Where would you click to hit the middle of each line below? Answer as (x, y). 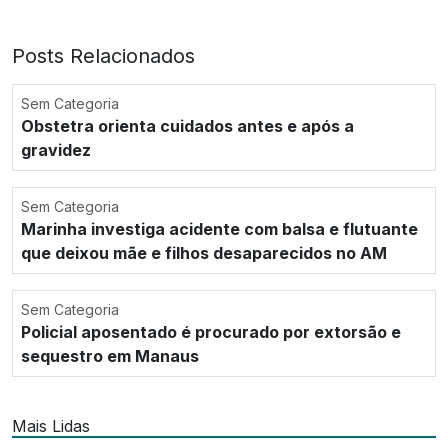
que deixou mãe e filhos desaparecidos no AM (204, 252)
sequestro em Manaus (110, 355)
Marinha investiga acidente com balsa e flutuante (219, 228)
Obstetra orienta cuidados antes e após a (187, 125)
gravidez (56, 149)
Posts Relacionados (103, 55)
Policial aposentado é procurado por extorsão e (211, 331)
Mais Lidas (51, 425)
